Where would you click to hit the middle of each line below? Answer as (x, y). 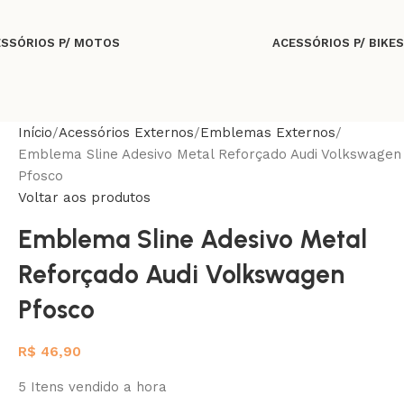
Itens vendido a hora (99, 386)
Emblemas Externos (268, 132)
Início (35, 132)
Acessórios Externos (126, 132)
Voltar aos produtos (84, 197)
